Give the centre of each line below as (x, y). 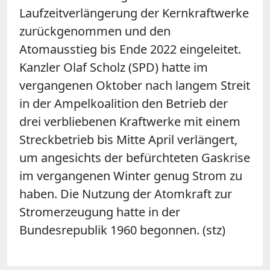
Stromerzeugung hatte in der (100, 212)
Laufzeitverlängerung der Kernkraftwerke (134, 13)
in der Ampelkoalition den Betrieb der (124, 103)
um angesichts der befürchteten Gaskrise (135, 157)
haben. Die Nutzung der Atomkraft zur (126, 193)
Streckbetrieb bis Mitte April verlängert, (128, 139)
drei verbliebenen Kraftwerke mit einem (130, 121)
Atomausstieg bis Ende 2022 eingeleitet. (130, 49)
